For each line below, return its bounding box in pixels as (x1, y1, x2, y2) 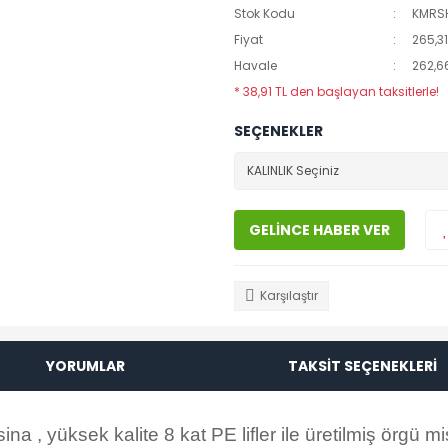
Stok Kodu (234, 5, 295, 22)
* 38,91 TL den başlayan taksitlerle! (234, 83, 439, 100)
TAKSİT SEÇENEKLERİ (288, 355, 438, 376)
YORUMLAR (45, 355, 125, 376)
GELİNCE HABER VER (249, 219, 390, 240)
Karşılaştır (260, 287, 318, 304)
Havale (234, 57, 277, 74)
